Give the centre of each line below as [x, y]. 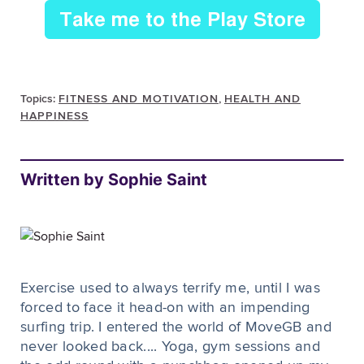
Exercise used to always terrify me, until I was [171, 288]
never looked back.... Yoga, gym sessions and [171, 347]
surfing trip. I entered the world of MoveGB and [176, 327]
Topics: [39, 99]
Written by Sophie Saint [114, 179]
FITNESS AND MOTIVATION [139, 99]
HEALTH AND [262, 99]
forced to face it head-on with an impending [165, 308]
